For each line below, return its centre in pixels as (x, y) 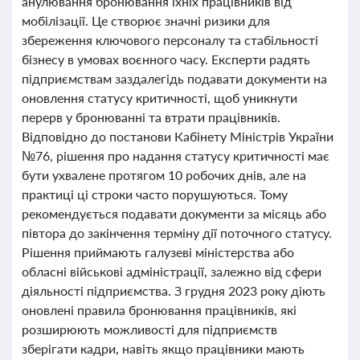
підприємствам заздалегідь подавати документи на (174, 78)
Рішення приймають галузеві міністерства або (158, 252)
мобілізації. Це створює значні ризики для (146, 20)
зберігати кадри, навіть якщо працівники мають (163, 348)
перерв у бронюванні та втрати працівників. (151, 117)
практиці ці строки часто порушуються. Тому (155, 194)
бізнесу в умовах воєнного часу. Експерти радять (166, 59)
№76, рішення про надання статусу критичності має (176, 155)
